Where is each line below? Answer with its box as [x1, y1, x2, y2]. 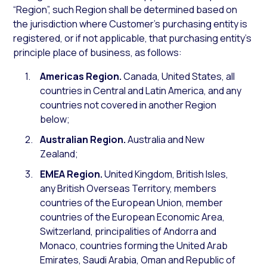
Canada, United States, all [122, 70, 235, 83]
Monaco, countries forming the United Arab [40, 239, 228, 252]
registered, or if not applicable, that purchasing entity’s [13, 32, 252, 45]
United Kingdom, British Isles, [103, 167, 229, 181]
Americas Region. [40, 70, 122, 83]
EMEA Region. [40, 167, 103, 181]
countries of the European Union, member [40, 196, 223, 209]
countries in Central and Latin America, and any [40, 84, 242, 97]
